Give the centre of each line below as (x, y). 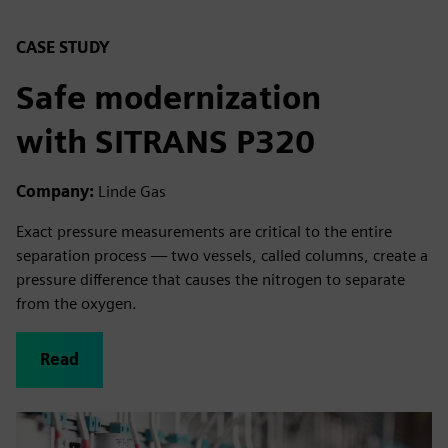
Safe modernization (168, 97)
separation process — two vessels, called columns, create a (222, 255)
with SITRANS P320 (165, 141)
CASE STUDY (63, 47)
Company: (57, 191)
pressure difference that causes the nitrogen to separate (210, 279)
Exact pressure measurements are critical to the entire (204, 231)
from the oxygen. (76, 303)
